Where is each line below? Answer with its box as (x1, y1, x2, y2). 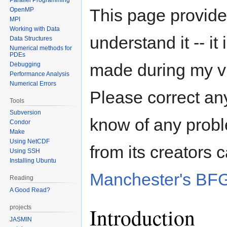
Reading (10, 174, 34, 182)
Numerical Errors (10, 80, 57, 87)
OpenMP (10, 6, 34, 13)
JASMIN (10, 215, 32, 223)
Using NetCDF (10, 138, 50, 145)
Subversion (10, 109, 42, 117)
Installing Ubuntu (10, 157, 57, 165)
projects (10, 204, 32, 211)
